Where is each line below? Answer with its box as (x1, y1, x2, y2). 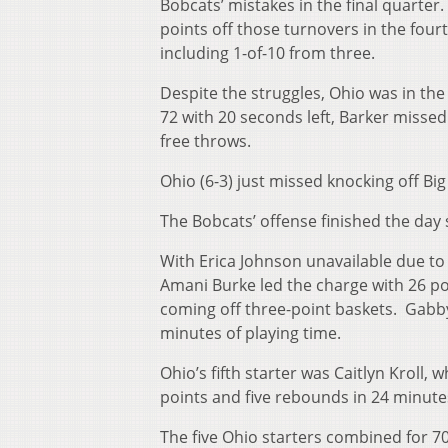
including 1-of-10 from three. (160, 42, 375, 65)
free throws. (160, 130, 251, 153)
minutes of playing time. (160, 322, 341, 345)
